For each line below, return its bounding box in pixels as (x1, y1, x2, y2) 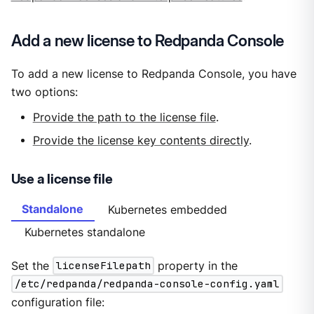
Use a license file (11, 171, 113, 188)
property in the (153, 259, 238, 273)
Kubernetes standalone (24, 225, 145, 239)
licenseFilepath (55, 259, 151, 273)
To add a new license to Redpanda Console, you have (11, 67, 296, 81)
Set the (11, 259, 53, 273)
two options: (11, 86, 78, 100)
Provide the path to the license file (32, 110, 216, 124)
